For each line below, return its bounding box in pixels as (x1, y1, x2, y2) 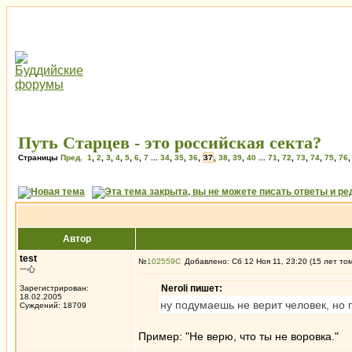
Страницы (18, 153, 60, 162)
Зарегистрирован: (20, 284, 89, 292)
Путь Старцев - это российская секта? (18, 133, 321, 152)
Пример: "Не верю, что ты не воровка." (138, 330, 339, 343)
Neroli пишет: (161, 283, 222, 294)
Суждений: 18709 (20, 301, 86, 310)
